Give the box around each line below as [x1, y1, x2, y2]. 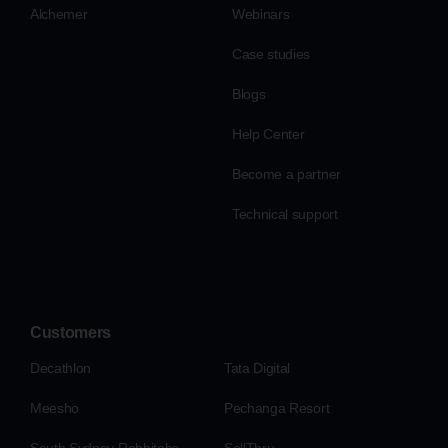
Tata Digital [224, 360, 291, 377]
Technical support [232, 206, 338, 223]
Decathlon [30, 360, 92, 377]
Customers [30, 324, 112, 342]
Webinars [232, 6, 290, 23]
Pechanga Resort [224, 400, 330, 417]
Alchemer [30, 6, 88, 23]
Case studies [232, 46, 311, 63]
